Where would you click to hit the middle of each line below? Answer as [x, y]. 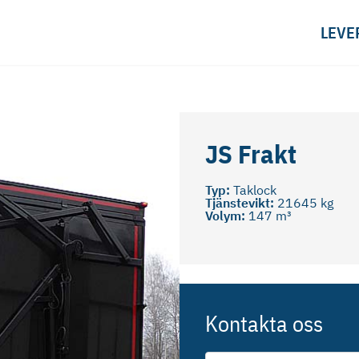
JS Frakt [251, 154]
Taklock [255, 190]
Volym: [227, 216]
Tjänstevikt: [241, 203]
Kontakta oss [264, 323]
